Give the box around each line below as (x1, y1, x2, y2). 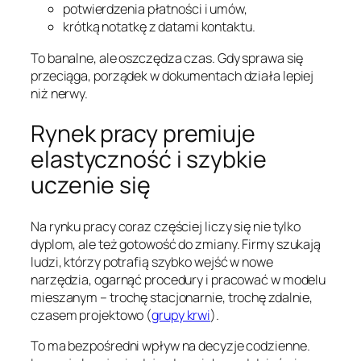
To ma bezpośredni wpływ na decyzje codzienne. (31, 337, 310, 355)
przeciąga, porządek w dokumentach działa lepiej (31, 66, 314, 85)
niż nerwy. (31, 84, 89, 102)
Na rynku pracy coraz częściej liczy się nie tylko (31, 218, 301, 236)
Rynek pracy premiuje (31, 118, 255, 150)
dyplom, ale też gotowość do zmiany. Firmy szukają (31, 235, 322, 254)
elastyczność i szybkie (31, 143, 267, 176)
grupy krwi (151, 306, 211, 325)
